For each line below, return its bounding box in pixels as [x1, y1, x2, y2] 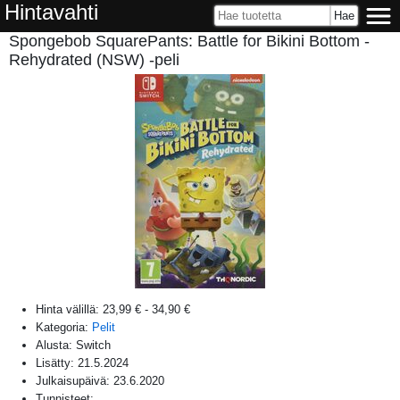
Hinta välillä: [36, 302, 103, 316]
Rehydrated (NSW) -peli [9, 51, 179, 69]
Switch [76, 337, 111, 352]
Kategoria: [36, 320, 92, 334]
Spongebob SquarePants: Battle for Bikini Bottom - [9, 32, 370, 50]
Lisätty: [36, 355, 78, 370]
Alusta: [36, 337, 76, 352]
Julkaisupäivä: [36, 373, 113, 387]
